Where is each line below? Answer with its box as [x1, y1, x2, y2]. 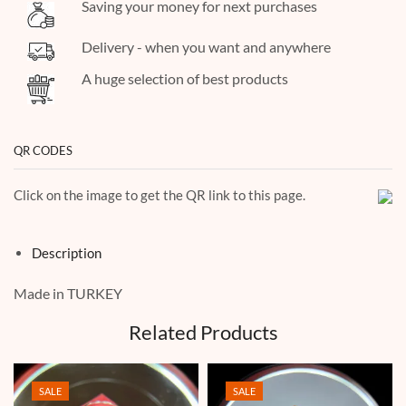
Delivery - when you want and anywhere [81, 37, 331, 55]
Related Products [128, 320, 278, 345]
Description [32, 244, 101, 261]
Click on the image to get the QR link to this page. [14, 186, 305, 203]
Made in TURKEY [14, 284, 122, 302]
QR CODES [14, 142, 72, 158]
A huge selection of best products [81, 69, 288, 87]
